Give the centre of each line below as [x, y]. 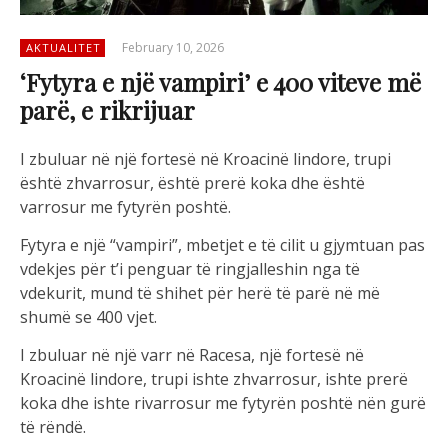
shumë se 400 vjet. [88, 317]
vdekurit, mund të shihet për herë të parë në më [200, 293]
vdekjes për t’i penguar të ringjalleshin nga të [190, 269]
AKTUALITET [63, 48]
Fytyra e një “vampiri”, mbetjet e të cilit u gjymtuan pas [222, 245]
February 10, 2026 [173, 48]
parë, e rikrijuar [107, 110]
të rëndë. [53, 427]
